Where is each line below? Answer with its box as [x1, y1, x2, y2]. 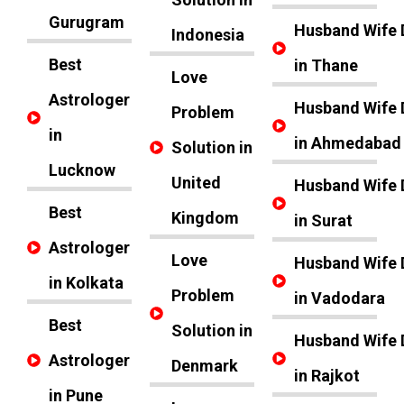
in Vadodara [293, 289, 385, 308]
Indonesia [170, 25, 244, 44]
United [170, 173, 221, 192]
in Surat [293, 211, 353, 230]
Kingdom [170, 208, 239, 227]
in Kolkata [48, 273, 124, 292]
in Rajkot [293, 366, 360, 385]
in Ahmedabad [293, 133, 401, 152]
